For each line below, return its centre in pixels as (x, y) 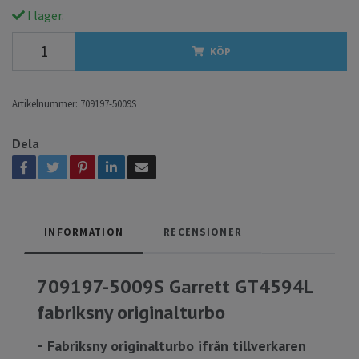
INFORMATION (84, 231)
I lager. (44, 15)
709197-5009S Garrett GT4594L (175, 286)
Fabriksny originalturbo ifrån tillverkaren (175, 345)
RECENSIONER (203, 231)
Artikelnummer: (45, 103)
